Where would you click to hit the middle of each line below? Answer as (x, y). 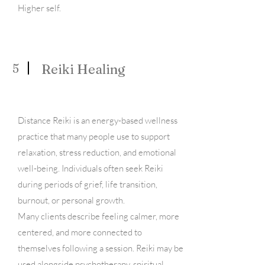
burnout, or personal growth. (71, 200)
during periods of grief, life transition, (88, 184)
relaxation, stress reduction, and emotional (97, 152)
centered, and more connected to (80, 232)
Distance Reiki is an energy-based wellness (98, 120)
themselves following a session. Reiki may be (101, 248)
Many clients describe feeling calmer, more (98, 216)
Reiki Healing (83, 69)
